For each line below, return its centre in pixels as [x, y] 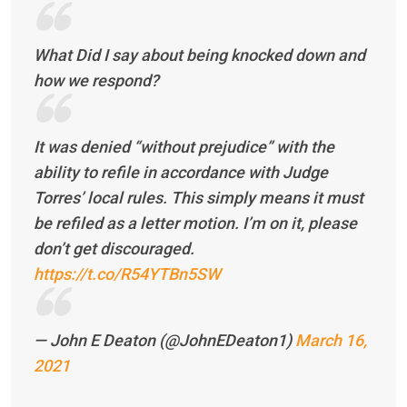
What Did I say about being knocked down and [199, 55]
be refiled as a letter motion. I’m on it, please [195, 223]
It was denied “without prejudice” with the [184, 146]
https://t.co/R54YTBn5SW [127, 273]
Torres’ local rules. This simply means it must [199, 197]
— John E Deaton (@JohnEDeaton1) [164, 340]
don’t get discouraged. [114, 248]
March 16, [331, 340]
